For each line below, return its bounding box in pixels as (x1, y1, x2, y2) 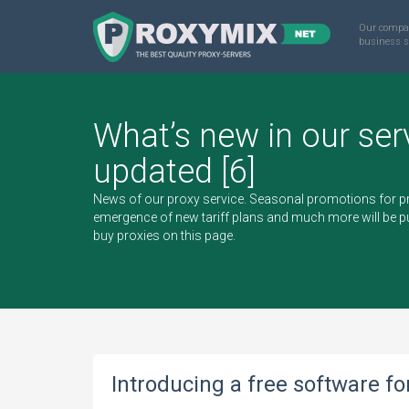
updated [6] (93, 152, 256, 191)
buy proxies (93, 228, 160, 243)
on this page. (160, 228, 236, 243)
